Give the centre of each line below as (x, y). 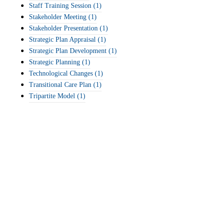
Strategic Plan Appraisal (62, 40)
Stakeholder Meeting (58, 17)
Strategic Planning (55, 62)
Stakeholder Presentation (63, 28)
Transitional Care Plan (60, 85)
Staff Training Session (60, 6)
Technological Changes (61, 73)
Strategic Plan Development (68, 51)
